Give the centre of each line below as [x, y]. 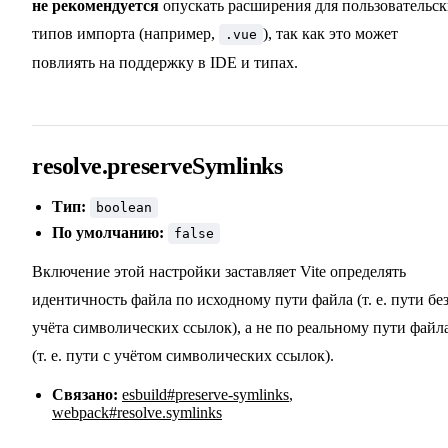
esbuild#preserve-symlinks [205, 395]
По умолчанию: [108, 233]
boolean [124, 208]
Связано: [85, 395]
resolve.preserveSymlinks [157, 166]
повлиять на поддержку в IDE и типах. [165, 63]
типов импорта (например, [125, 34]
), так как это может [330, 34]
